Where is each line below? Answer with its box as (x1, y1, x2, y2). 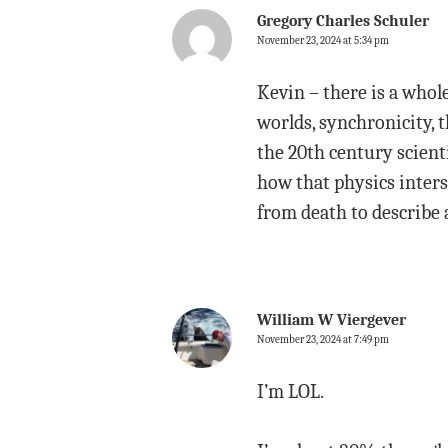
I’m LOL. (257, 380, 324, 403)
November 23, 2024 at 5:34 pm (257, 34, 389, 47)
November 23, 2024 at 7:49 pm (257, 333, 389, 346)
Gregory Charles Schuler (257, 12, 429, 30)
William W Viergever (257, 311, 406, 329)
